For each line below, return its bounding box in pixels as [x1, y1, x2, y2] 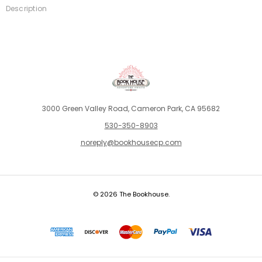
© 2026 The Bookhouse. [92, 189, 170, 199]
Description [5, 3, 47, 13]
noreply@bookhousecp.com [80, 137, 182, 147]
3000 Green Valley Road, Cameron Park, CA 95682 [42, 103, 220, 113]
